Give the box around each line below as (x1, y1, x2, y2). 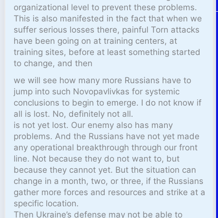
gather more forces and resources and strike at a (14, 187, 206, 197)
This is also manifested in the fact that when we (14, 13, 202, 23)
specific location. (14, 198, 79, 208)
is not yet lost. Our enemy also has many (14, 120, 173, 130)
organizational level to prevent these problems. (14, 2, 198, 12)
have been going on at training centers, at (14, 36, 178, 46)
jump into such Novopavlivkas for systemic (14, 86, 180, 96)
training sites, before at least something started (14, 47, 201, 57)
